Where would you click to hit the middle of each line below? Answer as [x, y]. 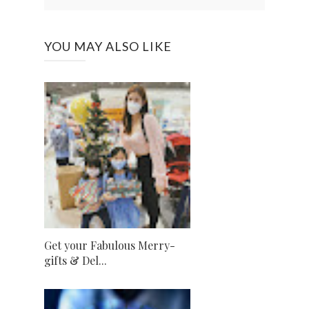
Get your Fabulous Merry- [110, 246]
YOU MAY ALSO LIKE [108, 47]
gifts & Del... [76, 261]
